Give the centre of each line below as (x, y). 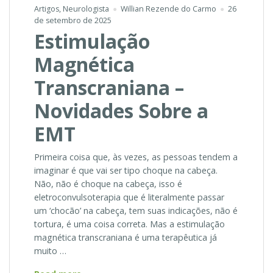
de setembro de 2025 (73, 21)
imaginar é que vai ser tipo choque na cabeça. (126, 170)
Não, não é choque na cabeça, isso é (108, 183)
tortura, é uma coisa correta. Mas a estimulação (129, 224)
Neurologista (86, 9)
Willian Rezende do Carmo (168, 9)
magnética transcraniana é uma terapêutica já (126, 237)
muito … (50, 250)
